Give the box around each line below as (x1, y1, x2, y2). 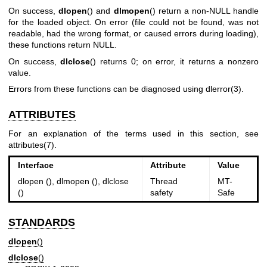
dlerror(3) (206, 84, 241, 94)
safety (150, 188, 173, 197)
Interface (17, 160, 54, 170)
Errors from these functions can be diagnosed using (8, 84, 206, 94)
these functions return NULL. (8, 40, 117, 50)
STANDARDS (8, 216, 75, 228)
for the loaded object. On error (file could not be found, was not (8, 17, 259, 27)
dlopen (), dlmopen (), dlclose (17, 176, 129, 186)
